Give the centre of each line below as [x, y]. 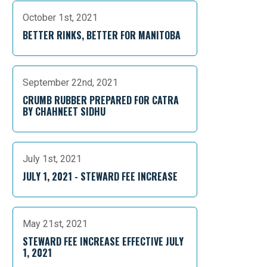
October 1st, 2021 [60, 18]
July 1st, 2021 [52, 159]
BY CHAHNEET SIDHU [64, 111]
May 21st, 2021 [55, 224]
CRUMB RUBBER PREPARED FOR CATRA [101, 100]
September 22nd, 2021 [70, 83]
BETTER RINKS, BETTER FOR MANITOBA [102, 35]
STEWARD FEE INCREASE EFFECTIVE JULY [103, 241]
